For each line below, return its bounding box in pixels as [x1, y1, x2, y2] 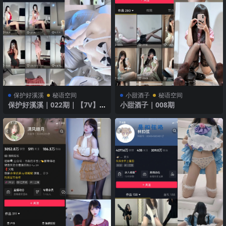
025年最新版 [8, 108, 48, 118]
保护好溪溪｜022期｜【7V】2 [8, 100, 103, 110]
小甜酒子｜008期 [120, 100, 175, 110]
